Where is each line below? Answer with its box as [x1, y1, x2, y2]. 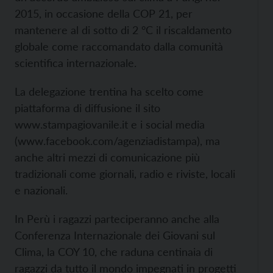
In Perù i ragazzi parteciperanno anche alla [15, 212, 219, 225]
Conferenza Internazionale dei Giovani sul [15, 229, 215, 242]
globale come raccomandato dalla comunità [15, 40, 223, 53]
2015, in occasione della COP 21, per [15, 7, 193, 20]
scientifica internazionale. [15, 56, 136, 69]
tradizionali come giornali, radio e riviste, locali [15, 167, 235, 180]
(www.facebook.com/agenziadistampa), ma [15, 134, 220, 147]
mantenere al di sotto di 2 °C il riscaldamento [15, 23, 232, 37]
